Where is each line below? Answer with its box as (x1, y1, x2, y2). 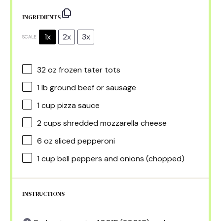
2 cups (37, 117, 61, 128)
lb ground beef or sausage (39, 82, 136, 93)
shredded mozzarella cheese (61, 117, 167, 128)
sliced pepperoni (53, 135, 115, 146)
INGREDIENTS (22, 13, 61, 21)
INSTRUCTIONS (22, 189, 65, 198)
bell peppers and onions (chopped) (55, 153, 184, 164)
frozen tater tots (57, 64, 120, 75)
